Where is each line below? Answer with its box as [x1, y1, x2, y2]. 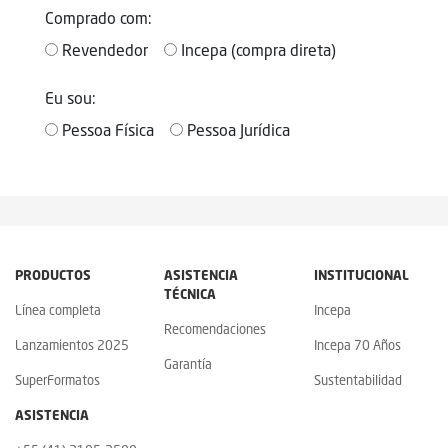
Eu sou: [45, 87, 96, 109]
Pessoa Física [62, 119, 154, 141]
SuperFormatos [15, 372, 100, 389]
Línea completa [15, 302, 101, 319]
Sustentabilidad [313, 372, 402, 389]
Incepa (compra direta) [181, 39, 336, 61]
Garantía [164, 356, 213, 373]
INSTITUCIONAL [313, 267, 409, 284]
